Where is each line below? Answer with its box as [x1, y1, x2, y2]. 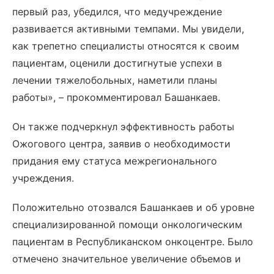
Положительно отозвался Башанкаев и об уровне [12, 201, 254, 213]
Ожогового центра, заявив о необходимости [12, 138, 231, 150]
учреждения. [12, 172, 74, 184]
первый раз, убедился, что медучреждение [12, 6, 222, 18]
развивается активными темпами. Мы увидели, [12, 23, 244, 35]
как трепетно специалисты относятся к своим [12, 40, 239, 52]
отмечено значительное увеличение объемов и [12, 253, 241, 265]
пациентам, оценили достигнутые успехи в [12, 57, 222, 69]
